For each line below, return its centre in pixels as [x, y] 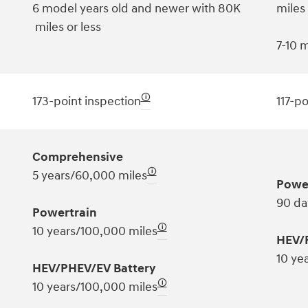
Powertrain [64, 212]
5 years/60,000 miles [89, 175]
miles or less [66, 27]
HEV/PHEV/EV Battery [93, 268]
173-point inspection [86, 101]
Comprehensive [77, 157]
